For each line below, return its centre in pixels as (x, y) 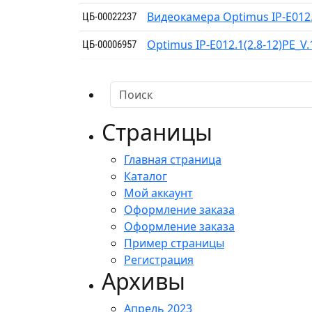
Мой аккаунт (158, 193)
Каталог (146, 176)
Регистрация (159, 259)
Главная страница (173, 159)
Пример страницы (174, 243)
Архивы (143, 281)
